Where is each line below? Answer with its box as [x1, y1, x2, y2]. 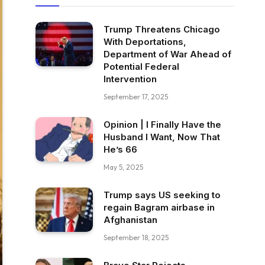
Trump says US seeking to [104, 189, 221, 201]
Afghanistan [104, 214, 157, 225]
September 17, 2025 [104, 92, 168, 101]
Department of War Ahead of [104, 49, 231, 60]
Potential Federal [104, 61, 179, 72]
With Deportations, [104, 36, 186, 47]
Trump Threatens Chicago [104, 24, 220, 35]
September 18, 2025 [104, 233, 169, 242]
